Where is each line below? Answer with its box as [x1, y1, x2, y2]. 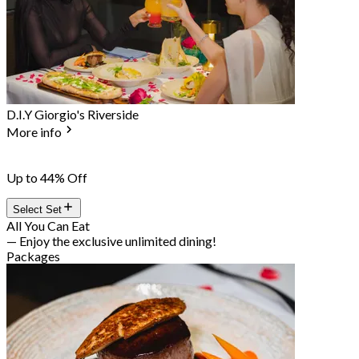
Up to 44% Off [6, 170, 87, 186]
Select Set [13, 204, 62, 216]
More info [6, 124, 62, 140]
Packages [6, 248, 60, 264]
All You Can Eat [6, 218, 90, 234]
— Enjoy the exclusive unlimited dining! [6, 233, 216, 249]
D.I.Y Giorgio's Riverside [6, 107, 139, 123]
